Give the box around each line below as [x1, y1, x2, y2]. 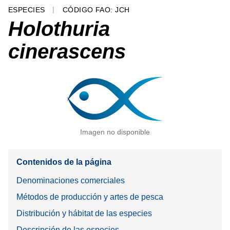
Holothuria [8, 17, 110, 40]
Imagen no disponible [80, 127, 150, 136]
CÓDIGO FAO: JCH [62, 6, 130, 14]
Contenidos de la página [16, 158, 111, 167]
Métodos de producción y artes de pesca [16, 192, 163, 201]
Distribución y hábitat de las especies [16, 208, 152, 218]
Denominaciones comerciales [16, 176, 125, 185]
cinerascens [8, 40, 126, 63]
